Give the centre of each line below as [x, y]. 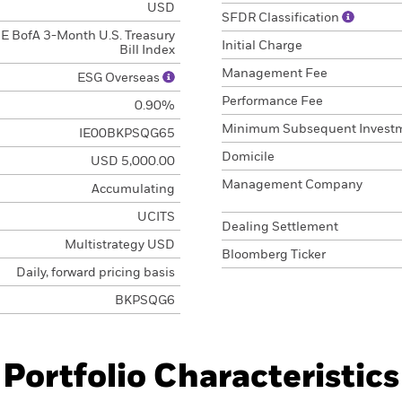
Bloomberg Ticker [274, 255]
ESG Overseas [119, 78]
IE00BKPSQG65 [127, 134]
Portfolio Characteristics [201, 378]
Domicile [248, 157]
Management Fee [275, 74]
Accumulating [133, 189]
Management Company [292, 185]
